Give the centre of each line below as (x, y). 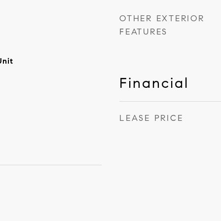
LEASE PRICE (151, 118)
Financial (154, 83)
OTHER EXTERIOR (162, 18)
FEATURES (144, 32)
